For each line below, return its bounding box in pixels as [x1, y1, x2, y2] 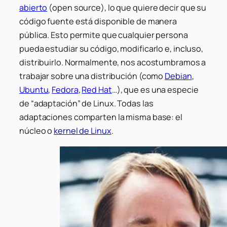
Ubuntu [19, 84, 49, 96]
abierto [19, 2, 48, 14]
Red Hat [82, 84, 112, 96]
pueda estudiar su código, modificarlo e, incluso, [19, 43, 204, 55]
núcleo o [19, 125, 54, 137]
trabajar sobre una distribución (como [19, 70, 165, 82]
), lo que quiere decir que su [101, 2, 207, 14]
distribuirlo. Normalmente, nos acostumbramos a [19, 57, 206, 68]
